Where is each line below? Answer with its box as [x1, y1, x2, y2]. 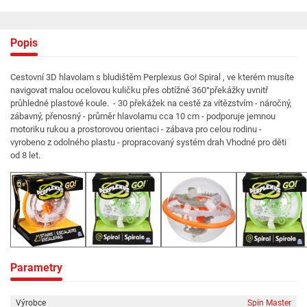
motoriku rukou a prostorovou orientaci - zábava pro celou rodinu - [10, 123, 262, 134]
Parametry [10, 260, 62, 274]
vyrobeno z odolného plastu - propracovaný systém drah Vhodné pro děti [10, 136, 286, 147]
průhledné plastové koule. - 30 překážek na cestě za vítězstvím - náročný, [10, 97, 292, 108]
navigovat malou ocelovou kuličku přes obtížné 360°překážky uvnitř [10, 84, 268, 95]
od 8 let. [10, 149, 40, 160]
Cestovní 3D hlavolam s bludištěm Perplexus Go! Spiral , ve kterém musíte [10, 71, 294, 82]
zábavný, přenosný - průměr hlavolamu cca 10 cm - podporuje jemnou [10, 110, 275, 121]
